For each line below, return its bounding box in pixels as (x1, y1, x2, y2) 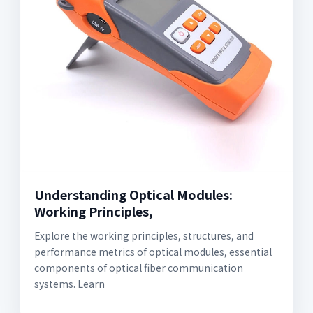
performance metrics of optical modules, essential (34, 244, 272, 259)
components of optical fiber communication (34, 260, 243, 275)
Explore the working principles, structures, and (34, 228, 254, 242)
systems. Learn (34, 276, 105, 291)
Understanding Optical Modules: (34, 184, 233, 203)
